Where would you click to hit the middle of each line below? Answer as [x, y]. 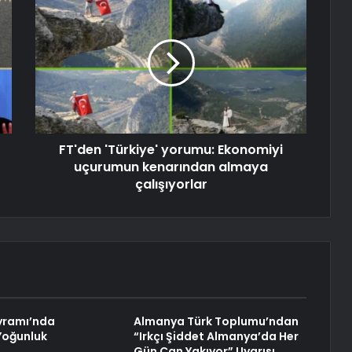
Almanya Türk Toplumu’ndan [216, 322]
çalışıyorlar [171, 185]
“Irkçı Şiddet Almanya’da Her [216, 337]
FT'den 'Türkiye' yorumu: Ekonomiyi [171, 150]
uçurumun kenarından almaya [171, 167]
